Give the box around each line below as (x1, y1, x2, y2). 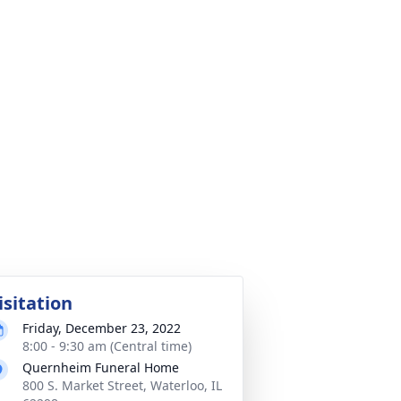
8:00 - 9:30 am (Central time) (22, 337, 192, 354)
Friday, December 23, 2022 (22, 320, 181, 337)
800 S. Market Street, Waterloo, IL (22, 377, 222, 394)
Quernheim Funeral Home (22, 359, 179, 376)
